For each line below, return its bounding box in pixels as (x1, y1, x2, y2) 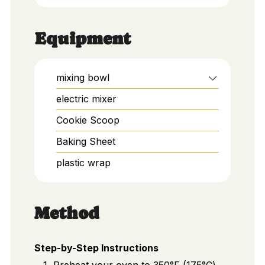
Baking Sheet (56, 135, 115, 147)
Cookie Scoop (56, 114, 119, 126)
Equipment (34, 28, 131, 49)
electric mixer (56, 92, 117, 105)
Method (34, 203, 99, 224)
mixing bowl (56, 71, 109, 83)
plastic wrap (56, 156, 111, 169)
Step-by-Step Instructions (34, 242, 159, 254)
